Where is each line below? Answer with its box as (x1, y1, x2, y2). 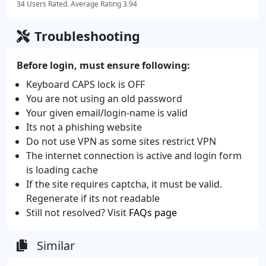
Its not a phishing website (26, 120, 142, 134)
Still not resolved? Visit (26, 205, 129, 219)
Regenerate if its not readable (26, 191, 160, 205)
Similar (37, 237, 75, 254)
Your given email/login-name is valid (26, 106, 188, 119)
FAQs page (129, 205, 177, 219)
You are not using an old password (26, 91, 182, 105)
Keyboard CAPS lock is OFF (26, 77, 145, 91)
